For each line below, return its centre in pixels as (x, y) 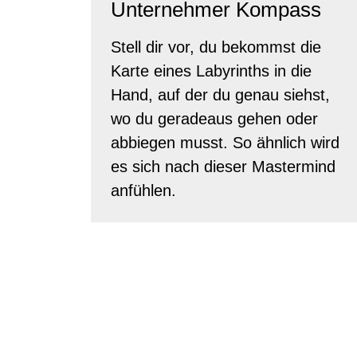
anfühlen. (143, 190)
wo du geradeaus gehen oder (214, 118)
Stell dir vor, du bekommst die (216, 47)
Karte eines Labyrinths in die (211, 71)
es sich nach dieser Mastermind (223, 166)
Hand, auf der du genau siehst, (220, 94)
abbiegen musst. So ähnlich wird (225, 142)
